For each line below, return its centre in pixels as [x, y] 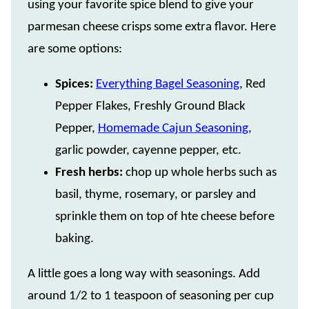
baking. [74, 239]
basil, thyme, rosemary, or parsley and [156, 195]
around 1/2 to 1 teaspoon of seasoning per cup [151, 297]
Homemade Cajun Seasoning [173, 129]
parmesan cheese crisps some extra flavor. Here [152, 28]
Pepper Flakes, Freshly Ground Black [150, 107]
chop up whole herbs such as [201, 173]
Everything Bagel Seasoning [168, 85]
